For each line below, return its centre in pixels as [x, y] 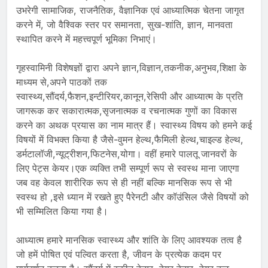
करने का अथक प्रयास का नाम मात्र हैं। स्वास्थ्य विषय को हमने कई [134, 125]
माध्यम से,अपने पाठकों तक [62, 82]
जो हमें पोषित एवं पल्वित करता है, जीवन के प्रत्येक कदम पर [119, 255]
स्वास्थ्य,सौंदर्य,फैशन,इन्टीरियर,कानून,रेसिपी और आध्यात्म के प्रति [130, 97]
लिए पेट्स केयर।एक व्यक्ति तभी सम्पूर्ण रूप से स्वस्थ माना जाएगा [128, 168]
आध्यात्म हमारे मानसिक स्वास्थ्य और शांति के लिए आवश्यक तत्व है [129, 240]
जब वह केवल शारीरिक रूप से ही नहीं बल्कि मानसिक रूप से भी [124, 183]
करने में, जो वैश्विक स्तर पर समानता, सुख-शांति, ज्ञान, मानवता [124, 25]
